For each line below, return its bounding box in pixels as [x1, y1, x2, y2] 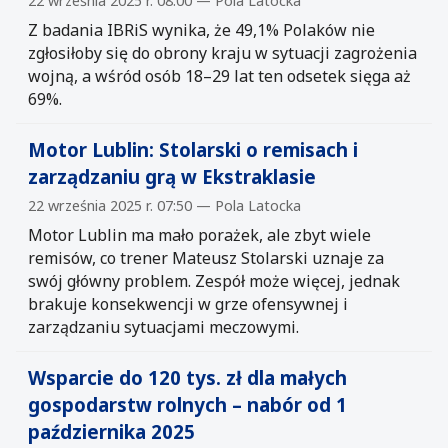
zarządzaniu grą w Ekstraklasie [28, 163, 316, 189]
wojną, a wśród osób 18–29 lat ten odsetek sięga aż [28, 64, 411, 87]
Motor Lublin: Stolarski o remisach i [28, 136, 358, 162]
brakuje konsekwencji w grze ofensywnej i [28, 292, 348, 315]
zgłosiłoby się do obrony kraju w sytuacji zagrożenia [28, 41, 417, 64]
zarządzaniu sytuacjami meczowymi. [28, 315, 299, 338]
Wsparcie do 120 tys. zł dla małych [28, 364, 347, 390]
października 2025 [28, 418, 195, 444]
